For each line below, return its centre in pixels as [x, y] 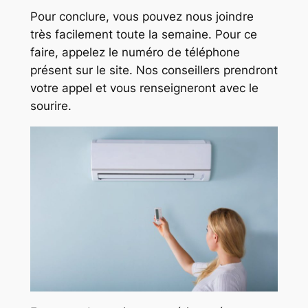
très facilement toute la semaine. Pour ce [143, 35]
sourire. [51, 106]
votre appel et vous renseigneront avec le [144, 88]
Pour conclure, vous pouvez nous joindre [142, 17]
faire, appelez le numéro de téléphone [135, 53]
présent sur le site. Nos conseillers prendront [154, 70]
